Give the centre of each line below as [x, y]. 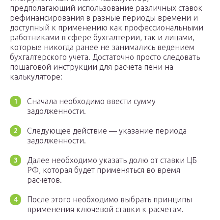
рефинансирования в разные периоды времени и [104, 18]
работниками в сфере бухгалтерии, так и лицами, [102, 38]
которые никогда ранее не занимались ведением [102, 47]
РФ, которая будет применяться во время [104, 170]
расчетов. [44, 180]
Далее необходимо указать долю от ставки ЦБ [112, 160]
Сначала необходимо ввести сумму [91, 101]
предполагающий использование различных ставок [106, 8]
